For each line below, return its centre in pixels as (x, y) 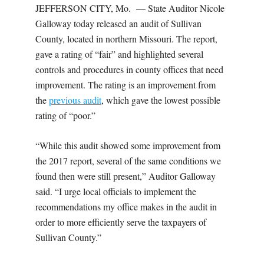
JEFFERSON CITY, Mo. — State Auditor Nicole (130, 8)
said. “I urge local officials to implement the (116, 191)
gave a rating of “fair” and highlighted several (119, 54)
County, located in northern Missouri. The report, (126, 38)
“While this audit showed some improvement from (128, 145)
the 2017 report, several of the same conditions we (128, 160)
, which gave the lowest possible (161, 100)
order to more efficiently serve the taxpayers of (121, 222)
